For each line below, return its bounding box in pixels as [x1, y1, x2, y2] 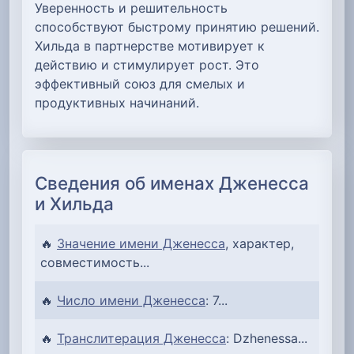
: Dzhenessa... [226, 330, 307, 346]
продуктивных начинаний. [35, 94, 199, 111]
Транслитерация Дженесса [57, 330, 226, 346]
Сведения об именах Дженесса [35, 171, 309, 194]
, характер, [225, 235, 294, 251]
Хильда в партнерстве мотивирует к [35, 37, 265, 54]
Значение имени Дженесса [57, 235, 225, 251]
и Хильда [35, 192, 114, 214]
